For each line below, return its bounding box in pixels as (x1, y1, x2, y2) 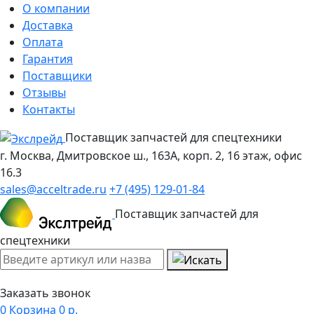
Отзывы (22, 85, 66, 100)
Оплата (22, 34, 63, 50)
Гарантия (22, 51, 73, 67)
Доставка (22, 18, 73, 33)
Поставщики (22, 68, 92, 83)
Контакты (22, 102, 75, 117)
